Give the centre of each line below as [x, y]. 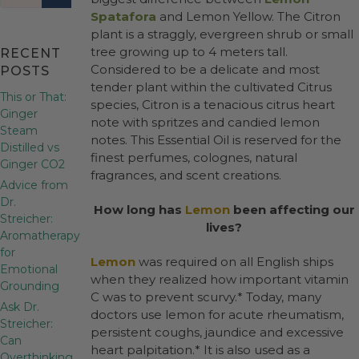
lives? [224, 227]
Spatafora [123, 16]
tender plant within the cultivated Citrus [211, 87]
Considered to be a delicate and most [205, 69]
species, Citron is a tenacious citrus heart [213, 105]
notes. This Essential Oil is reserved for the [216, 140]
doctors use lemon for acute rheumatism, [217, 315]
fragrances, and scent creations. [186, 175]
